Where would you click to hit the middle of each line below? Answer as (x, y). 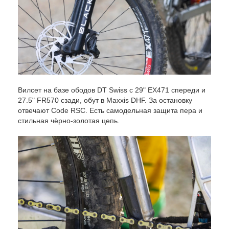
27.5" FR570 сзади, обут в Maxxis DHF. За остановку (105, 100)
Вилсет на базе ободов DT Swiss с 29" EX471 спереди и (112, 90)
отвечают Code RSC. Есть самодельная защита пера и (110, 111)
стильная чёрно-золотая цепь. (69, 121)
